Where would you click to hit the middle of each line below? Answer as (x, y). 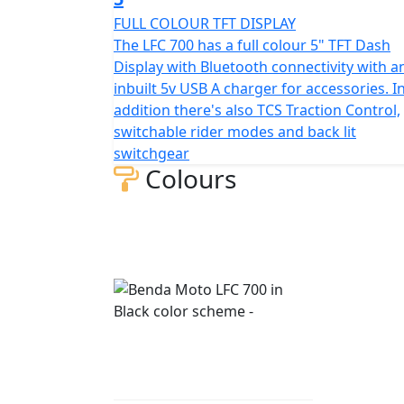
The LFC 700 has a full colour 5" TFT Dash (252, 45)
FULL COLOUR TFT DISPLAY (205, 23)
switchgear (151, 153)
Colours (188, 178)
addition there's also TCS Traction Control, (257, 110)
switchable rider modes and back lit (235, 131)
